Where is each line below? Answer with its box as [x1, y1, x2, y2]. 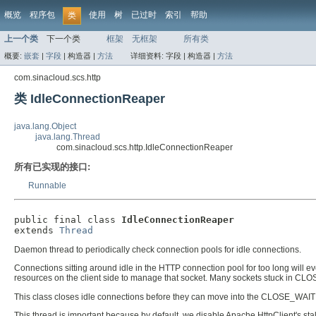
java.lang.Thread [35, 132, 100, 142]
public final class [14, 214, 121, 226]
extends [14, 225, 59, 236]
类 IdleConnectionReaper [14, 91, 165, 107]
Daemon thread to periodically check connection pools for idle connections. [14, 245, 301, 255]
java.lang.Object [14, 121, 76, 132]
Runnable [28, 181, 66, 191]
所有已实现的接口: [14, 162, 90, 173]
